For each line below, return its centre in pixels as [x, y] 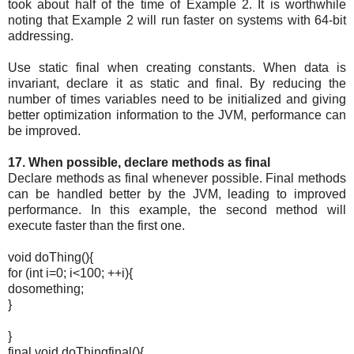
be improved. [44, 131]
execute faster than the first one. [96, 226]
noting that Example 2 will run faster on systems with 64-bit [177, 21]
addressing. [41, 36]
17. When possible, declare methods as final [139, 163]
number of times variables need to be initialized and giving [177, 100]
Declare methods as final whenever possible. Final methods [177, 179]
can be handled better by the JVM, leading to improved [177, 194]
